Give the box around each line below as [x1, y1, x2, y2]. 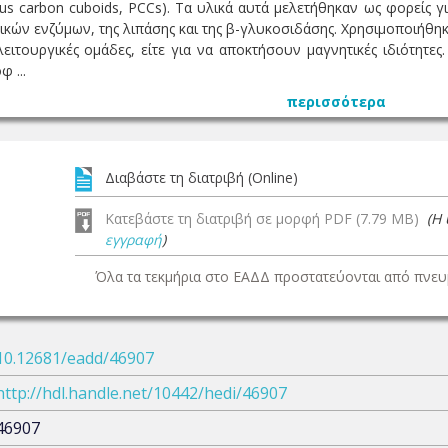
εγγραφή [105, 230, 162, 249]
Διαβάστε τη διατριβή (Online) [105, 168, 298, 187]
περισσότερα [286, 92, 386, 111]
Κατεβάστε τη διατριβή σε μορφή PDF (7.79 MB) [105, 209, 427, 228]
